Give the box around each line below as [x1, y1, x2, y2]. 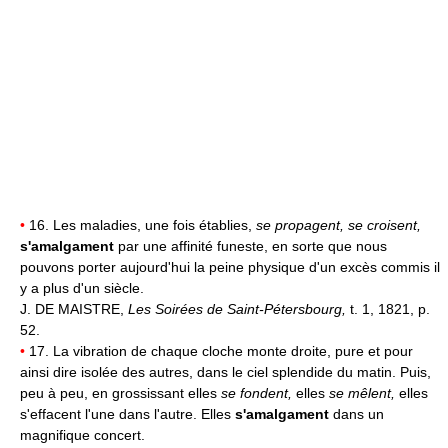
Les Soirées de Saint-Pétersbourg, [128, 300, 350, 317]
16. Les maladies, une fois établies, [25, 216, 256, 233]
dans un [329, 405, 384, 422]
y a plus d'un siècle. [20, 279, 144, 296]
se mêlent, [329, 384, 395, 401]
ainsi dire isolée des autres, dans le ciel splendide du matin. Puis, [20, 363, 431, 380]
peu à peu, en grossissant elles [20, 384, 221, 401]
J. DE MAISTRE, [20, 300, 128, 317]
